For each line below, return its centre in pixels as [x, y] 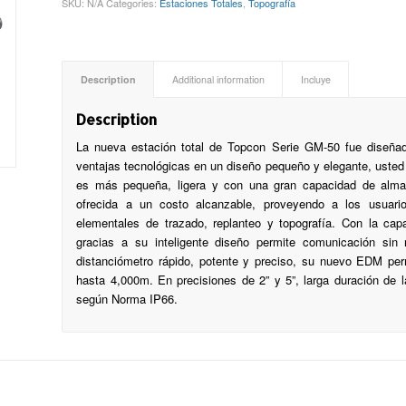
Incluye [316, 79]
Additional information [219, 79]
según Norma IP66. [127, 299]
